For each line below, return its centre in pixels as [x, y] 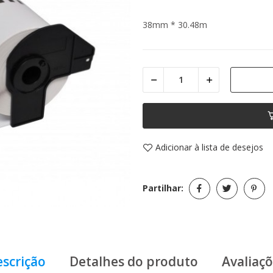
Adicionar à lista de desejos [209, 147]
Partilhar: [163, 188]
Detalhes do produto [134, 261]
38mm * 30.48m [175, 24]
